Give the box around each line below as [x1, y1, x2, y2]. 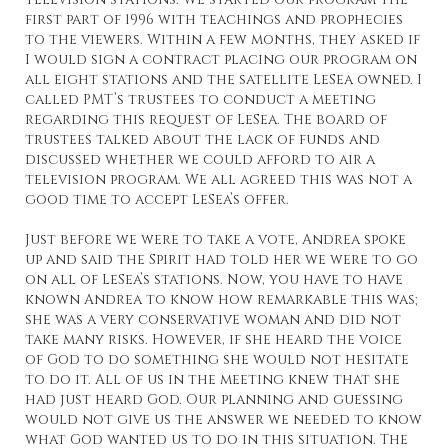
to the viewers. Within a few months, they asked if [25, 30, 420, 50]
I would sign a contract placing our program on [25, 50, 417, 70]
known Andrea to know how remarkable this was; [25, 290, 418, 310]
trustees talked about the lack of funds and [25, 130, 380, 150]
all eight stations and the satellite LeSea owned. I [25, 70, 422, 90]
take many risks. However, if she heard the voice [25, 330, 402, 350]
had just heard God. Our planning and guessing [25, 390, 403, 410]
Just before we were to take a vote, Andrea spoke [25, 230, 406, 250]
